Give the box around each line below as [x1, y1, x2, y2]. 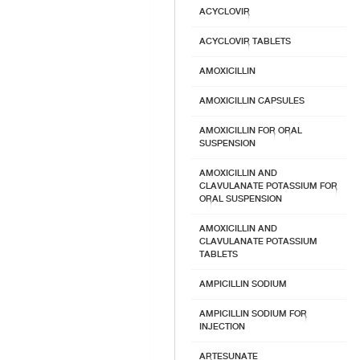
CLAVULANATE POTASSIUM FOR [199, 178, 337, 194]
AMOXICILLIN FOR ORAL [199, 123, 302, 138]
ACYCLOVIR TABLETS [199, 34, 291, 49]
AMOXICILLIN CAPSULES [199, 93, 305, 108]
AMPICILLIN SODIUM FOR [199, 306, 307, 321]
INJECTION [199, 319, 245, 334]
